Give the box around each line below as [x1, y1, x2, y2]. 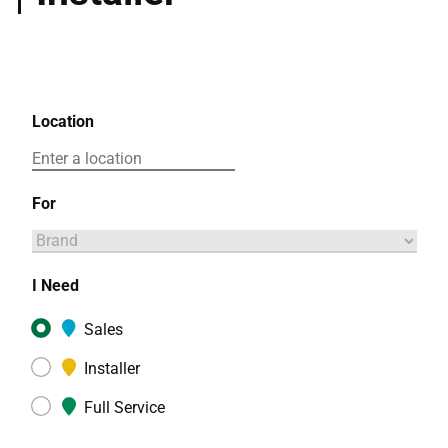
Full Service [84, 398, 166, 418]
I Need [31, 276, 79, 296]
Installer [84, 359, 141, 379]
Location [31, 112, 94, 132]
